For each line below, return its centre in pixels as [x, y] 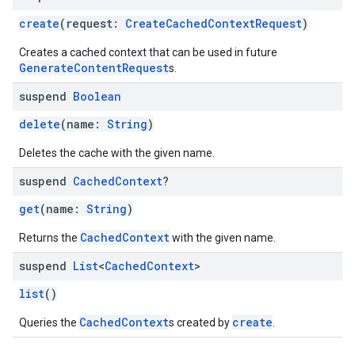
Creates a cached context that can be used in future [148, 52]
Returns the [50, 238]
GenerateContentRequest [94, 68]
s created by [200, 323]
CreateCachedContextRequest [214, 23]
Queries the [49, 323]
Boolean [97, 96]
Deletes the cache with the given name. [117, 153]
